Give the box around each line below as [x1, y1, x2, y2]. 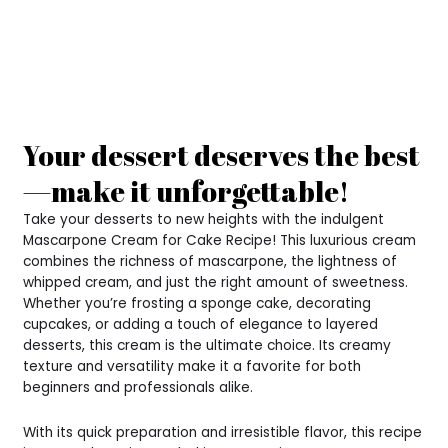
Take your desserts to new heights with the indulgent [23, 209, 385, 229]
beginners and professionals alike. [23, 377, 254, 397]
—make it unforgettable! [23, 171, 350, 210]
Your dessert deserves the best [23, 135, 421, 174]
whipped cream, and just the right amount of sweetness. [23, 272, 409, 292]
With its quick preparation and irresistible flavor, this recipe [23, 422, 423, 442]
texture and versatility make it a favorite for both [23, 356, 362, 376]
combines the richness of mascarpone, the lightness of [23, 251, 398, 271]
